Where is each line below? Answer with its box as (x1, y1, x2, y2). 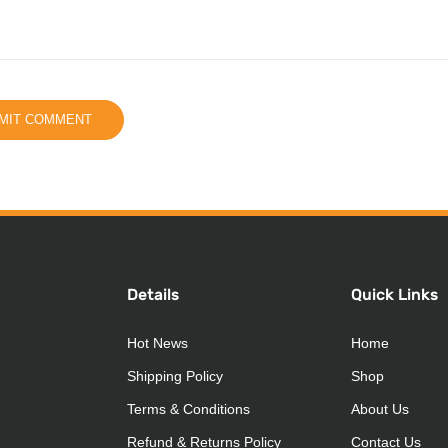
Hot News (127, 334, 188, 351)
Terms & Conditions (127, 400, 250, 417)
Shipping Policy (127, 367, 223, 384)
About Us (351, 400, 409, 417)
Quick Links (351, 284, 438, 304)
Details (127, 284, 179, 304)
